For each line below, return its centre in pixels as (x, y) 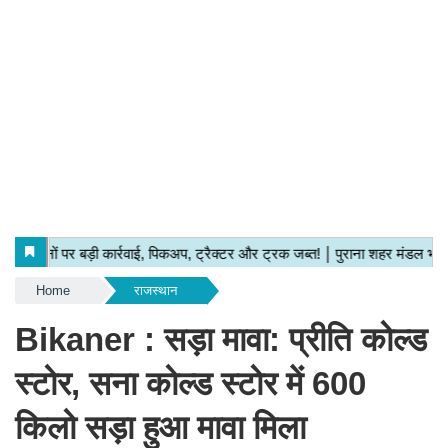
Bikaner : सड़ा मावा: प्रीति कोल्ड (221, 339)
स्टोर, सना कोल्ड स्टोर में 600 (190, 383)
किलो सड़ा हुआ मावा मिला (160, 427)
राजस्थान (155, 290)
